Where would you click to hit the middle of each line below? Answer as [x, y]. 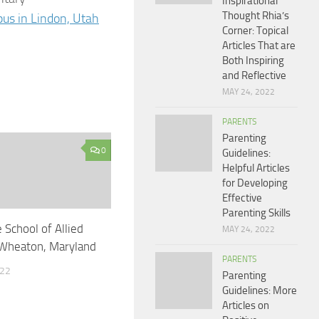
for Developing [255, 183]
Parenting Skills [256, 213]
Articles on [246, 305]
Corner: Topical [255, 31]
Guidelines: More [260, 291]
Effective [242, 198]
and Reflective [254, 75]
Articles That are [259, 46]
